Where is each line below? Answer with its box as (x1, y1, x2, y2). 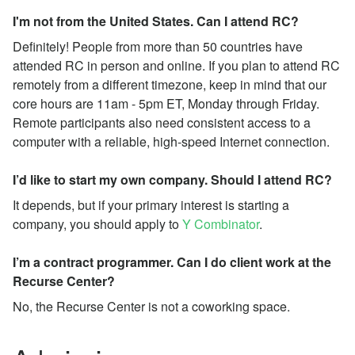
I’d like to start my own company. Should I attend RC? (13, 170, 332, 189)
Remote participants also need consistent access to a (13, 113, 311, 132)
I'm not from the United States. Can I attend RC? (13, 11, 299, 30)
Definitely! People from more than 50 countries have (13, 36, 303, 55)
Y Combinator (182, 214, 259, 233)
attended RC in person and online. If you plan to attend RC (13, 55, 340, 74)
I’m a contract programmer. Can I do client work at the (13, 252, 331, 271)
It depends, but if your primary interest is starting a (13, 195, 289, 214)
